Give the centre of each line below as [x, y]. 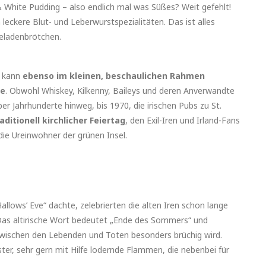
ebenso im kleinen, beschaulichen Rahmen [114, 76]
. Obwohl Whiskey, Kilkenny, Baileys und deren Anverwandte [120, 91]
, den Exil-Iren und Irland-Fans [183, 121]
